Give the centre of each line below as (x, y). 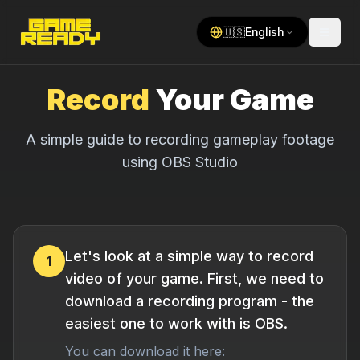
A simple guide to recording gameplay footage (180, 139)
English (265, 32)
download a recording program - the (190, 301)
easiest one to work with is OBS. (176, 323)
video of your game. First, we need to (194, 278)
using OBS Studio (180, 162)
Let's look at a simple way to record (189, 256)
